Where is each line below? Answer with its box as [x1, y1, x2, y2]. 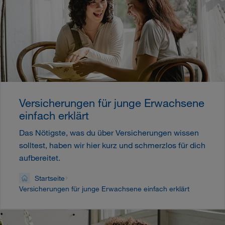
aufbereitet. [19, 152, 60, 162]
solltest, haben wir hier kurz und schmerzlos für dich [19, 140, 205, 150]
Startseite [34, 174, 65, 183]
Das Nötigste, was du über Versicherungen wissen [19, 127, 199, 137]
